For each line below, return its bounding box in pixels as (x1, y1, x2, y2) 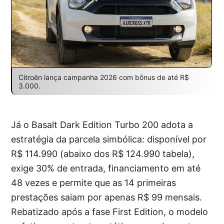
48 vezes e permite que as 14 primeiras (11, 177, 176, 188)
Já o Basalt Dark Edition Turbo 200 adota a (11, 119, 193, 130)
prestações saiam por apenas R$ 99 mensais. (11, 192, 202, 203)
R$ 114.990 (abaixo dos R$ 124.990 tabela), (11, 148, 195, 159)
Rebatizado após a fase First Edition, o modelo (11, 206, 208, 217)
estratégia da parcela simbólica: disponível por (11, 134, 207, 145)
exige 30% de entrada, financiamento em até (11, 163, 201, 174)
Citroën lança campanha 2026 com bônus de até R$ (18, 73, 189, 82)
